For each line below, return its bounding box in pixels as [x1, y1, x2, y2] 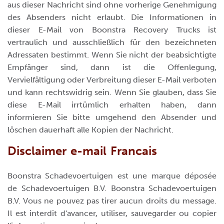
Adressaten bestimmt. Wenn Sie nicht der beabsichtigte [7, 50, 216, 59]
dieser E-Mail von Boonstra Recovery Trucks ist [7, 25, 216, 34]
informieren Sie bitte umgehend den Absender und [7, 112, 216, 122]
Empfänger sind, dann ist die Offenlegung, [7, 62, 216, 72]
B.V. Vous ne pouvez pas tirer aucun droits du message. [7, 196, 216, 205]
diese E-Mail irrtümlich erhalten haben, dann [7, 100, 216, 109]
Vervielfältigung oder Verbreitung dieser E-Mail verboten [7, 75, 216, 84]
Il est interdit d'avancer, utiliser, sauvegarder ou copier [7, 208, 216, 218]
